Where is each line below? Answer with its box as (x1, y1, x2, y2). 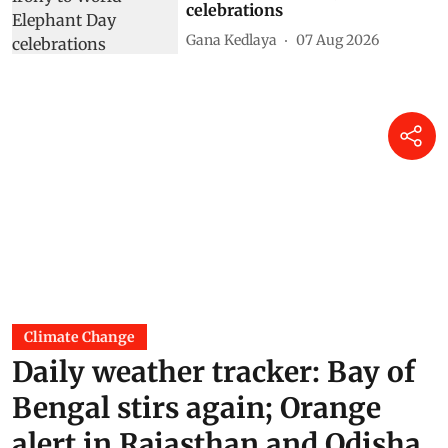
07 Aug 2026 (296, 30, 380, 49)
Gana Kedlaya (186, 30, 278, 49)
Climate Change (24, 327, 135, 346)
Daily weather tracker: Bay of (12, 353, 415, 390)
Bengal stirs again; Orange (12, 389, 381, 426)
